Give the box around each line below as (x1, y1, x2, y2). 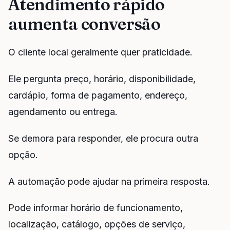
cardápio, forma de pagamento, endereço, (8, 90, 187, 101)
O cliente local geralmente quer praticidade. (8, 47, 193, 58)
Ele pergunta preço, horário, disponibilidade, (8, 73, 196, 85)
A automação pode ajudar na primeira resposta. (8, 176, 210, 187)
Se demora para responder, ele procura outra (8, 132, 198, 144)
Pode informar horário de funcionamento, (8, 202, 183, 214)
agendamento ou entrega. (8, 106, 118, 118)
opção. (8, 149, 38, 160)
